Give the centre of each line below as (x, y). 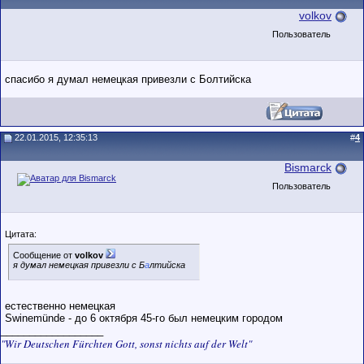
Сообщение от (44, 255)
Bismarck (308, 167)
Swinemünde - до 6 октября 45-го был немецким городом (144, 318)
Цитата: (21, 234)
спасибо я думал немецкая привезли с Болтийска (128, 79)
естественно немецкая (60, 306)
